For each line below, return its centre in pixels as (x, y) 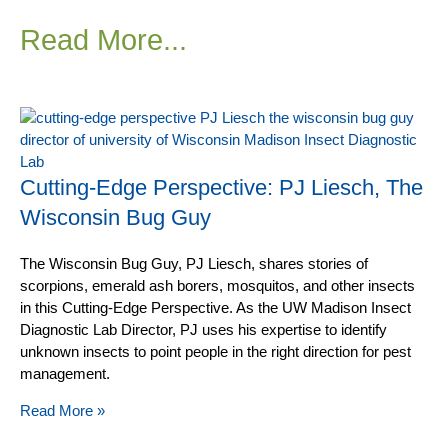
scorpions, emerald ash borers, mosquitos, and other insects (217, 285)
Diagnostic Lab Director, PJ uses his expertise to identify (203, 329)
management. (65, 373)
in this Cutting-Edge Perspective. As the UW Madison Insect (215, 307)
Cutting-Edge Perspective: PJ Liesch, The (221, 187)
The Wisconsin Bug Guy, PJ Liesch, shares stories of (194, 263)
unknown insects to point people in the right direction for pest (215, 351)
